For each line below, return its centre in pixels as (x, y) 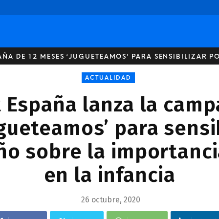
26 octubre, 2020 (110, 200)
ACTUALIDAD (108, 78)
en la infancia (109, 175)
